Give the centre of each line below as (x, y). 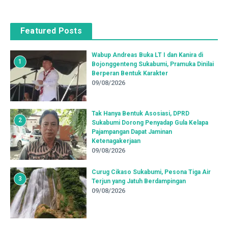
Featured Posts (51, 31)
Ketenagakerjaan (116, 141)
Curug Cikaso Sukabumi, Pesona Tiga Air (151, 172)
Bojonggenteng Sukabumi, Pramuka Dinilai (153, 64)
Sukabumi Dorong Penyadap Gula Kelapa (150, 122)
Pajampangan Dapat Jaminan (132, 132)
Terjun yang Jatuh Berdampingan (139, 181)
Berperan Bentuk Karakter (130, 73)
